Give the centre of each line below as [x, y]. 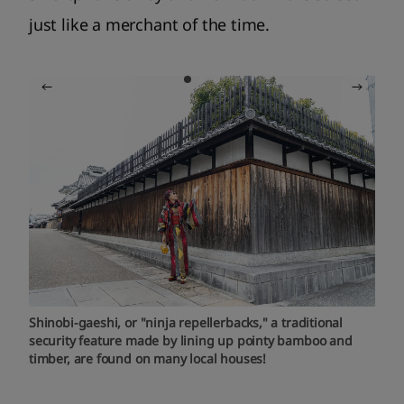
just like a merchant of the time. [150, 24]
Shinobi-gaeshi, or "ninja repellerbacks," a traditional [186, 322]
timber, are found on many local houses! [147, 358]
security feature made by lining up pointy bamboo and [191, 340]
